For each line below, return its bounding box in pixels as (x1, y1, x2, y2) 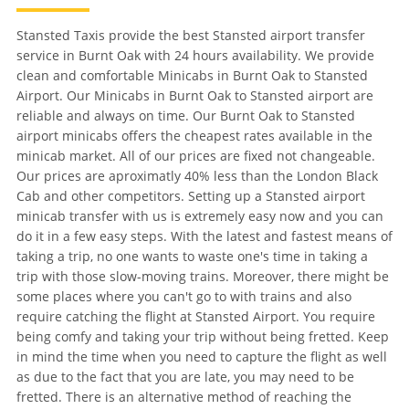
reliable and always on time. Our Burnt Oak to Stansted (16, 107, 355, 125)
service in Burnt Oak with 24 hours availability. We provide (16, 47, 374, 65)
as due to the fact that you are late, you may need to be (16, 368, 354, 386)
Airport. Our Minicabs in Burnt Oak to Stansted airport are (16, 87, 373, 105)
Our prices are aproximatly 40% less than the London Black (16, 167, 378, 185)
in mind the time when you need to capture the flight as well (16, 348, 387, 366)
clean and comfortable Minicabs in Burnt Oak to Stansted (16, 67, 368, 85)
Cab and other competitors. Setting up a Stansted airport (16, 187, 365, 205)
